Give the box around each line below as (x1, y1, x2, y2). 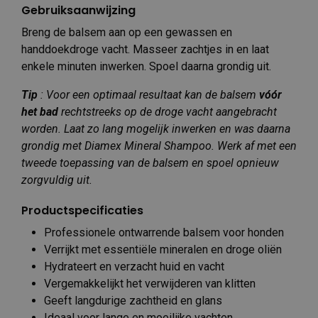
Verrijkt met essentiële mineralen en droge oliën (44, 242, 282, 256)
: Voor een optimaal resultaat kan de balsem (38, 87, 256, 102)
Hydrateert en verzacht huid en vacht (44, 259, 224, 273)
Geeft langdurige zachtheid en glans (44, 293, 222, 307)
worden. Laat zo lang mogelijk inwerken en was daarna (21, 121, 290, 136)
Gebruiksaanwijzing (21, 1, 136, 18)
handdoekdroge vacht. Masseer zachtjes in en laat (21, 42, 269, 56)
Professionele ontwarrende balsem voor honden (44, 225, 284, 239)
